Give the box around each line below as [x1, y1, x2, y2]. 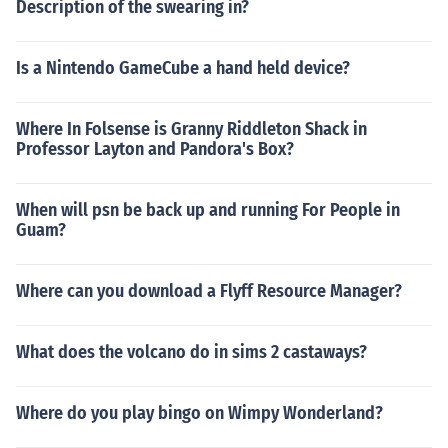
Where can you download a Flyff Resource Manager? [16, 280, 402, 302]
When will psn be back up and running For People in [16, 199, 400, 221]
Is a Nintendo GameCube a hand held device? [16, 57, 350, 79]
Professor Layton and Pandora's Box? [16, 138, 294, 160]
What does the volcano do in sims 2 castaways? [16, 341, 367, 363]
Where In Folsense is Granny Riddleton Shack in [16, 118, 367, 140]
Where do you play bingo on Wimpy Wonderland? [16, 402, 383, 424]
